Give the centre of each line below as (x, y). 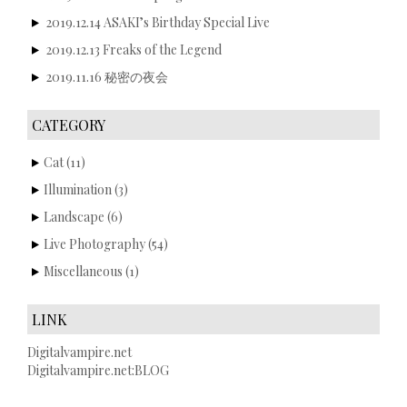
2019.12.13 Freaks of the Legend (134, 49)
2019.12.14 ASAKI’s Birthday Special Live (158, 22)
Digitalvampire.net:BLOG (98, 370)
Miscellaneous (83, 271)
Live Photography (94, 243)
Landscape (74, 216)
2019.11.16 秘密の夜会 (107, 76)
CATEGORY (69, 124)
